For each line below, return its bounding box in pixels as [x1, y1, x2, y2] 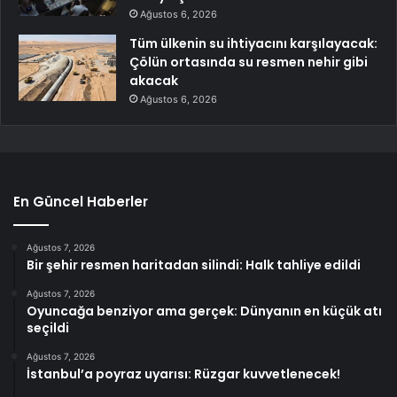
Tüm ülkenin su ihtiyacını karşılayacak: [129, 35, 378, 53]
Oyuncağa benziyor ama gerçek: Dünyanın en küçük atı [27, 302, 382, 321]
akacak [129, 72, 178, 90]
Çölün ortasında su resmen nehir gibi [129, 53, 368, 72]
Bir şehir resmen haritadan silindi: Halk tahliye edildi [27, 256, 361, 275]
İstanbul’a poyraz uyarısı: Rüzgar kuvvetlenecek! [27, 365, 340, 384]
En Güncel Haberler [13, 192, 148, 212]
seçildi [27, 319, 69, 338]
